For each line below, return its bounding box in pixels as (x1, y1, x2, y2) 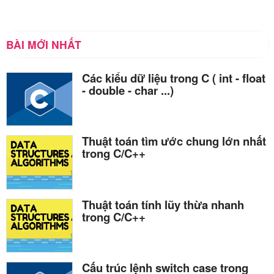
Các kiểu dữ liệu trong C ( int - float (82, 70, 265, 87)
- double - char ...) (82, 82, 174, 99)
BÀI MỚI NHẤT (6, 37, 81, 53)
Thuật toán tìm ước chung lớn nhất (82, 133, 266, 150)
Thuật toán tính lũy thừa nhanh (82, 196, 244, 213)
